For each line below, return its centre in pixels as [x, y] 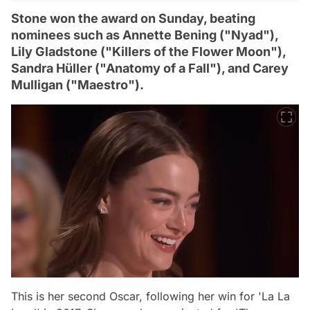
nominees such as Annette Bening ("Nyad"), [145, 35]
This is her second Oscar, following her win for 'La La [151, 297]
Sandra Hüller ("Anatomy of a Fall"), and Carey [150, 68]
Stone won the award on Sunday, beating [133, 18]
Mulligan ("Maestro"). [77, 84]
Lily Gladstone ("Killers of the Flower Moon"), [148, 51]
